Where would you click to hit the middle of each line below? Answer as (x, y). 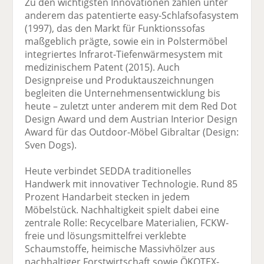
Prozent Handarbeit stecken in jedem (108, 197)
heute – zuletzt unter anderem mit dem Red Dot (131, 106)
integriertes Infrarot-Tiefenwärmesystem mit (124, 55)
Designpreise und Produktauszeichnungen (120, 80)
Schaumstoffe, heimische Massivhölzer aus (120, 249)
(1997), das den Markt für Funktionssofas (115, 29)
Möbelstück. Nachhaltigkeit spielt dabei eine (122, 210)
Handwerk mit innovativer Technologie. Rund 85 (131, 184)
